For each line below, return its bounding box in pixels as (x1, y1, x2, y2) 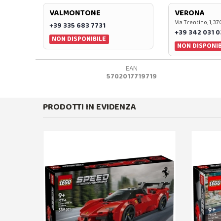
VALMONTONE (49, 7, 101, 20)
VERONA (174, 7, 205, 20)
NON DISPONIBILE (52, 34, 107, 45)
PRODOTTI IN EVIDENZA (43, 100, 136, 114)
